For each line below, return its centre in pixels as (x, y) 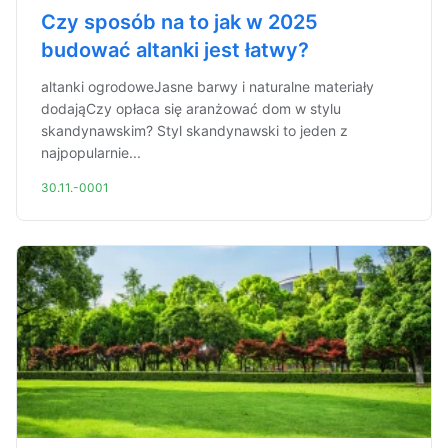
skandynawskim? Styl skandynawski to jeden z (194, 130)
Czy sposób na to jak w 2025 (179, 22)
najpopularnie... (91, 152)
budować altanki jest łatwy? (175, 50)
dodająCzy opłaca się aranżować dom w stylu (191, 108)
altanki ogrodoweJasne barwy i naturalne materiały (207, 86)
